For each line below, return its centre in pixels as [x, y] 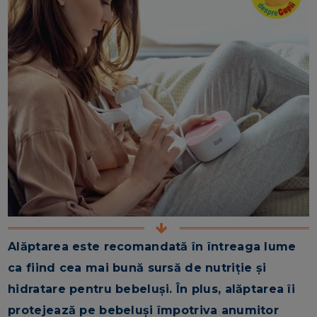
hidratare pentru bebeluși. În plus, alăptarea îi [152, 289]
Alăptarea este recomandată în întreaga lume [152, 246]
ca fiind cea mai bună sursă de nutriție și [137, 267]
